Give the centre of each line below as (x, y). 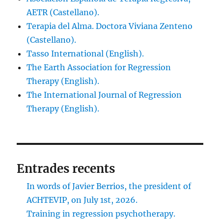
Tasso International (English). (85, 53)
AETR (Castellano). (63, 12)
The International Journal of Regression (104, 95)
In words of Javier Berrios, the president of (109, 186)
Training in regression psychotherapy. (101, 213)
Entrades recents (66, 168)
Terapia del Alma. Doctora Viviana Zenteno (110, 26)
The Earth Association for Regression (99, 67)
